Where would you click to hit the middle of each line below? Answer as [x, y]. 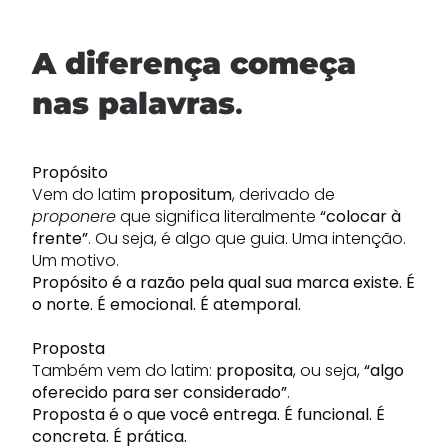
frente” [60, 238]
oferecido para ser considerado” [159, 392]
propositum [186, 194]
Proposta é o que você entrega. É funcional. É [208, 414]
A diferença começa [194, 63]
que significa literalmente [218, 216]
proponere [74, 216]
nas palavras [133, 103]
